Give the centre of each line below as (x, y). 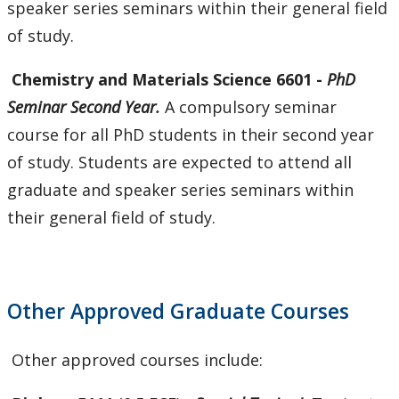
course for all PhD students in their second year (191, 135)
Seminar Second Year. (84, 107)
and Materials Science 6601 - (212, 80)
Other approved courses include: (135, 360)
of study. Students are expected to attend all (179, 163)
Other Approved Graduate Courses (178, 311)
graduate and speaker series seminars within (180, 190)
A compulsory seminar (248, 107)
